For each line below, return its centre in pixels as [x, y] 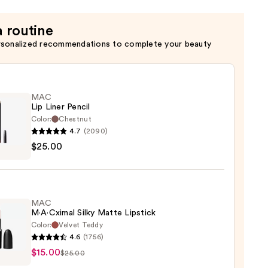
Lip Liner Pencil [60, 107]
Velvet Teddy [81, 225]
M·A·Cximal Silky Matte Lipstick [93, 213]
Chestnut [75, 119]
